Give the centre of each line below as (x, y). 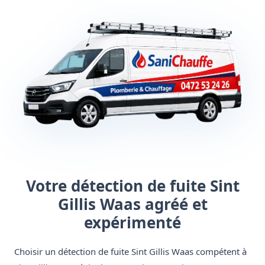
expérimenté (132, 223)
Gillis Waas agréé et (132, 204)
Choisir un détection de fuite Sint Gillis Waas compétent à (130, 252)
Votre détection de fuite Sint (132, 186)
